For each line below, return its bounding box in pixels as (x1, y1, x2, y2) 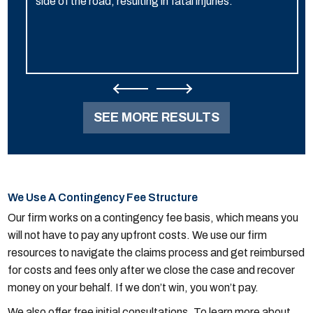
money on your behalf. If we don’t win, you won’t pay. (8, 282, 259, 294)
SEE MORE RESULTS (94, 110, 219, 125)
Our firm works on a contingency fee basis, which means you (8, 212, 299, 224)
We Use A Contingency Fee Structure (8, 191, 198, 204)
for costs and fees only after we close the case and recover (8, 264, 296, 277)
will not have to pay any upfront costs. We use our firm (8, 229, 268, 242)
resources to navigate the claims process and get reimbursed (8, 247, 305, 259)
